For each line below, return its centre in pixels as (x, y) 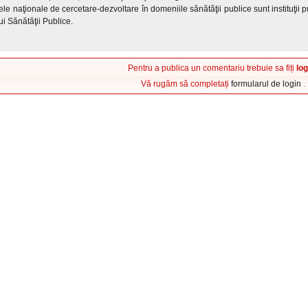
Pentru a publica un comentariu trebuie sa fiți (212, 68)
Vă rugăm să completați (186, 84)
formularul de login (267, 84)
